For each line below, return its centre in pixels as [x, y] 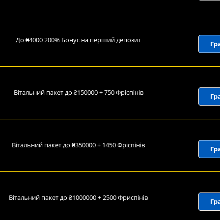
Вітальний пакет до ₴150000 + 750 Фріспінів [78, 92]
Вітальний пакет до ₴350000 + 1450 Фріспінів [78, 145]
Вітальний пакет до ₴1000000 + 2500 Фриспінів [78, 197]
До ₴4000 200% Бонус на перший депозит [78, 40]
